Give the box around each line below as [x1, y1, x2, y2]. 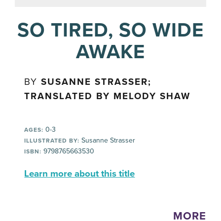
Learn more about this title [24, 168, 135, 179]
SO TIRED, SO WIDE [17, 18, 204, 42]
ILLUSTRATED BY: [24, 137, 80, 144]
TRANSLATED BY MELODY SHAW [24, 91, 191, 102]
